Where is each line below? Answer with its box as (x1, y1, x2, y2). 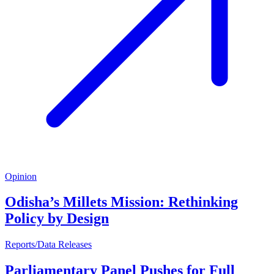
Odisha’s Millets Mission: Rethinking (5, 194, 238, 210)
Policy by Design (5, 210, 109, 227)
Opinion (5, 171, 37, 182)
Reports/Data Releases (5, 239, 92, 250)
